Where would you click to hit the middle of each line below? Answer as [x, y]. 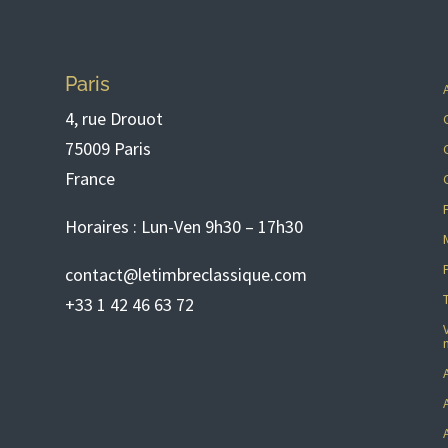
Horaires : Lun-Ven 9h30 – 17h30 [183, 227]
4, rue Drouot [113, 119]
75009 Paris [107, 149]
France [89, 179]
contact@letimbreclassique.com [185, 275]
